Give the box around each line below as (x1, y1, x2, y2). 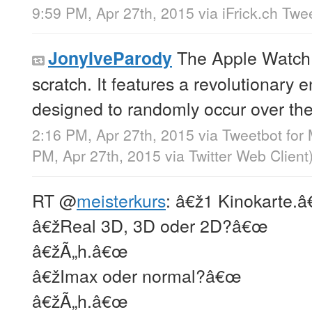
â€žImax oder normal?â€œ (32, 263, 242, 288)
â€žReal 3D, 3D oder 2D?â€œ (32, 212, 268, 238)
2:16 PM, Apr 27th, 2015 (32, 124, 194, 146)
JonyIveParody (48, 45, 172, 71)
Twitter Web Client (189, 145, 309, 166)
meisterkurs (77, 187, 166, 213)
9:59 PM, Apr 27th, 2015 (32, 2, 194, 24)
